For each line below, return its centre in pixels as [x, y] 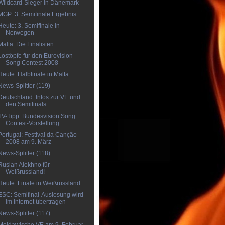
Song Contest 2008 [32, 63]
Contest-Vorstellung [32, 123]
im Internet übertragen [35, 202]
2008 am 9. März [28, 142]
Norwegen [20, 33]
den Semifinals [26, 104]
